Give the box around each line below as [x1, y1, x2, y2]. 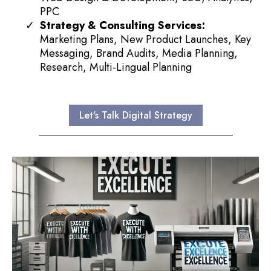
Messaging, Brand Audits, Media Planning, [40, 45, 238, 61]
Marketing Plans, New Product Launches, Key [40, 31, 251, 47]
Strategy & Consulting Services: [40, 17, 205, 33]
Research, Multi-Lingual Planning [40, 59, 192, 75]
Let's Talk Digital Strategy [79, 108, 192, 122]
